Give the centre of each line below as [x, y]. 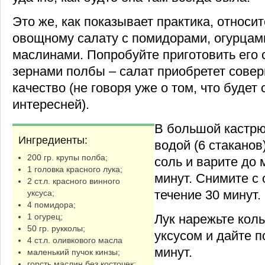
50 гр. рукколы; [56, 228]
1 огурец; [45, 216]
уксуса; [41, 193]
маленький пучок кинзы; [74, 252]
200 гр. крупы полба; [67, 157]
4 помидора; [51, 204]
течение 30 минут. [208, 195]
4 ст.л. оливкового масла [75, 240]
